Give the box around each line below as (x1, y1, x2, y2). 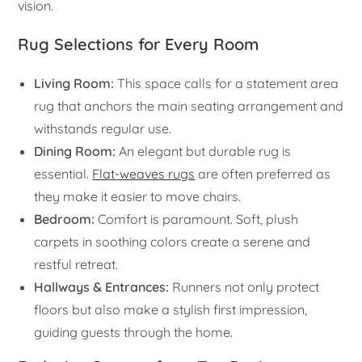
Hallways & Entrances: (34, 278, 170, 295)
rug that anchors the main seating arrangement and (34, 97, 344, 114)
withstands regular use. (34, 120, 172, 137)
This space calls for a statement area (114, 74, 339, 91)
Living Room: (34, 74, 115, 91)
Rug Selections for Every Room (18, 33, 259, 54)
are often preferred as (195, 165, 331, 182)
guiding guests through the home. (34, 323, 234, 340)
